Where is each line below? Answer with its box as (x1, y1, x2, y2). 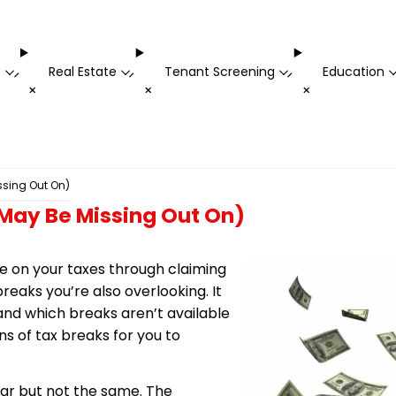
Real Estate (48, 63, 117, 81)
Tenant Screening (164, 63, 275, 81)
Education (322, 63, 385, 81)
